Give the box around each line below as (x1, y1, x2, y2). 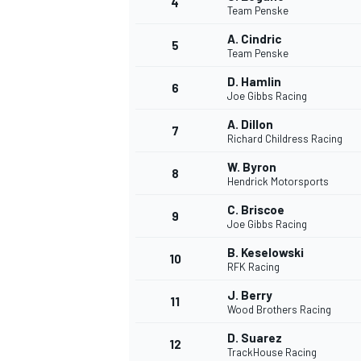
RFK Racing (227, 260, 280, 274)
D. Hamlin (227, 74, 281, 89)
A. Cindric (227, 31, 281, 47)
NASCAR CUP (126, 27, 193, 43)
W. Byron (227, 160, 276, 175)
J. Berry (227, 288, 272, 303)
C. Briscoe (227, 202, 284, 218)
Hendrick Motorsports (227, 175, 329, 189)
